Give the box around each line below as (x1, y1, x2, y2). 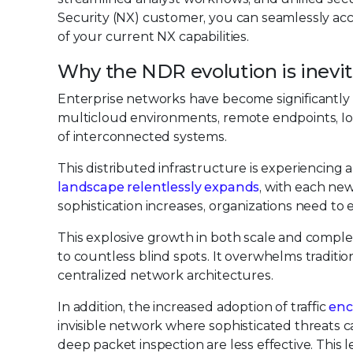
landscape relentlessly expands (58, 180, 260, 195)
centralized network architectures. (58, 268, 273, 283)
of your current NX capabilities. (58, 29, 249, 44)
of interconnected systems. (58, 129, 227, 144)
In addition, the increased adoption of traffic (58, 299, 329, 314)
